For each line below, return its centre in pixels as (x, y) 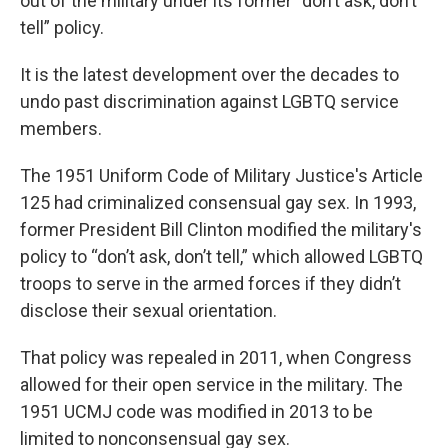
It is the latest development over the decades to (209, 74)
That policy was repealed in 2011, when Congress (216, 357)
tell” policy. (62, 27)
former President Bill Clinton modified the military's (221, 229)
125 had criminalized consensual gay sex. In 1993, (218, 202)
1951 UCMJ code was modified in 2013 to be (196, 411)
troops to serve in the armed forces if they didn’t (210, 283)
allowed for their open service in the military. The (211, 384)
